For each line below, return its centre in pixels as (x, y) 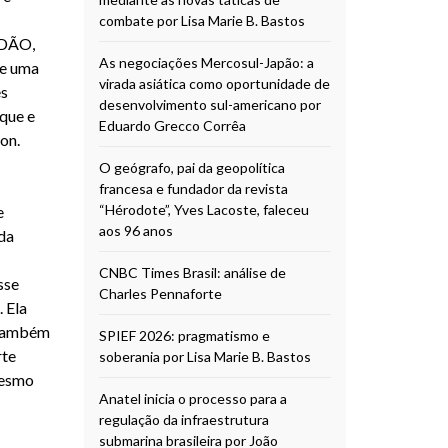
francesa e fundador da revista (193, 188)
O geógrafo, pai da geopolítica (191, 167)
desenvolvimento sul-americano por (209, 104)
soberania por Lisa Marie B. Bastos (204, 356)
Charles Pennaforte (160, 293)
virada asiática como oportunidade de (214, 83)
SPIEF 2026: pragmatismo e (184, 335)
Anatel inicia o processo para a (192, 398)
